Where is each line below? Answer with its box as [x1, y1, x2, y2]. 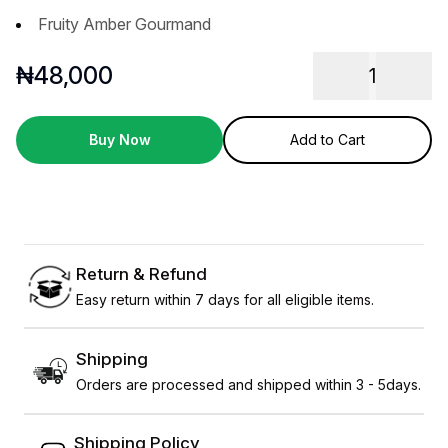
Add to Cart [290, 131, 365, 149]
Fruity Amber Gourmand [38, 14, 211, 35]
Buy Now [88, 131, 151, 149]
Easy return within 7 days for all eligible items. [76, 290, 374, 308]
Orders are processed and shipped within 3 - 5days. [76, 375, 421, 393]
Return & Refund [76, 263, 207, 284]
